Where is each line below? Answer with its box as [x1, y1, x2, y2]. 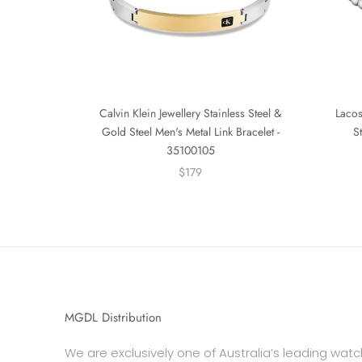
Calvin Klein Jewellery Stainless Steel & [99, 104, 281, 121]
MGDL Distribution [65, 308, 162, 326]
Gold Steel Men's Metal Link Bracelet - [101, 123, 280, 140]
